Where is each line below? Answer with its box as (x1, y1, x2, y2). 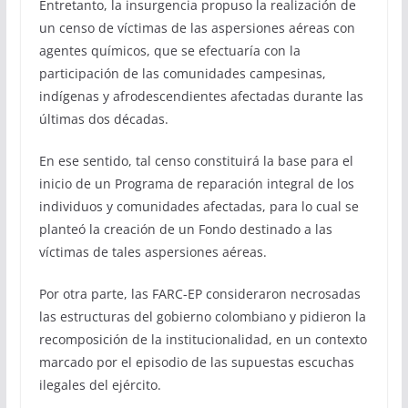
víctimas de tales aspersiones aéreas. (38, 242, 267, 260)
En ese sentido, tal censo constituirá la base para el (38, 151, 353, 169)
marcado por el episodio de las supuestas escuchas (38, 352, 354, 371)
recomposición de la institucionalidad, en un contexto (38, 330, 367, 348)
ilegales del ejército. (38, 375, 161, 393)
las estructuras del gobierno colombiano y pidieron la (38, 307, 366, 325)
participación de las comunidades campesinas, (38, 64, 326, 82)
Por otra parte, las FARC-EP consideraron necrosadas (38, 284, 361, 302)
